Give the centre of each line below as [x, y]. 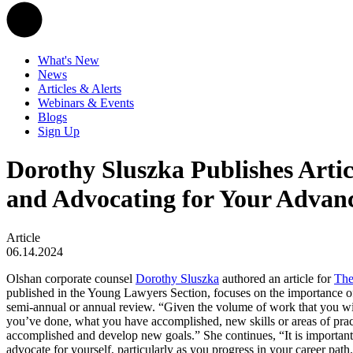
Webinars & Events [86, 103]
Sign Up [59, 131]
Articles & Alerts [80, 89]
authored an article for [277, 278]
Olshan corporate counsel [71, 278]
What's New [69, 60]
